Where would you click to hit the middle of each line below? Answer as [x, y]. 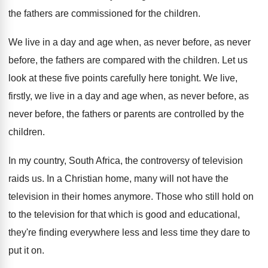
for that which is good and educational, [159, 214]
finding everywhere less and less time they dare [139, 232]
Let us [235, 60]
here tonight [173, 78]
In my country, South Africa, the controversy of [104, 161]
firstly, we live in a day [54, 96]
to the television [42, 214]
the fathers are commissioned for [77, 13]
